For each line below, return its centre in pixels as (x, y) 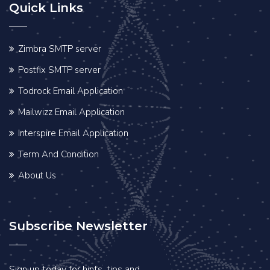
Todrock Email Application (71, 91)
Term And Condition (58, 155)
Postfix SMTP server (59, 70)
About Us (37, 176)
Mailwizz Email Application (71, 112)
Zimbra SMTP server (60, 49)
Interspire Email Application (73, 133)
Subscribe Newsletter (78, 226)
